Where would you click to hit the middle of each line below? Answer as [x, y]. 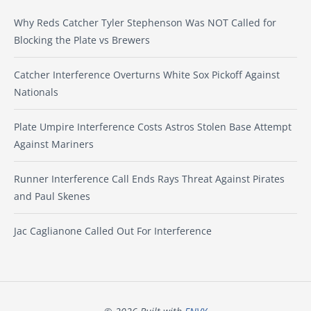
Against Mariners [54, 144]
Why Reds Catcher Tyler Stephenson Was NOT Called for [145, 22]
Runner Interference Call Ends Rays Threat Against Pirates [149, 178]
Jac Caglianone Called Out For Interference [113, 230]
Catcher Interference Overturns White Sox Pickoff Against [147, 74]
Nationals [36, 92]
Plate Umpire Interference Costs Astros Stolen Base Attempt [153, 126]
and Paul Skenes [52, 196]
